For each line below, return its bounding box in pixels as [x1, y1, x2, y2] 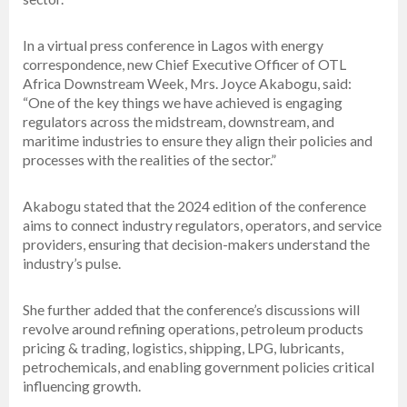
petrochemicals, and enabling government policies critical [23, 358, 374, 376]
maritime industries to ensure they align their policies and [23, 132, 372, 150]
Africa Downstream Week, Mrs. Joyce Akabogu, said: [23, 74, 352, 93]
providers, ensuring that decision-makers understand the [23, 235, 370, 253]
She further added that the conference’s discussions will [23, 301, 360, 319]
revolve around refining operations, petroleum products [23, 320, 363, 338]
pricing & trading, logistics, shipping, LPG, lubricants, [23, 339, 343, 357]
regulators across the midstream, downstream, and [23, 113, 334, 131]
